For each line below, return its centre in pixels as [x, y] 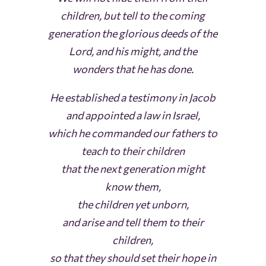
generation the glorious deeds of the [133, 34]
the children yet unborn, [133, 205]
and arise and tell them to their [133, 222]
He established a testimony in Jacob [133, 98]
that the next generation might [133, 169]
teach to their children [133, 151]
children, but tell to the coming [133, 16]
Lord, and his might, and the [133, 51]
